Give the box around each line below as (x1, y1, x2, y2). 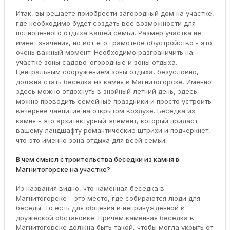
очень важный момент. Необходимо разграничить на (15, 48, 193, 57)
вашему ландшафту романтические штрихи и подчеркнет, (15, 126, 210, 135)
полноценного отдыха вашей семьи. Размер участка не (15, 29, 201, 37)
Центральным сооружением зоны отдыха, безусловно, (15, 68, 199, 76)
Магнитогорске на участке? (15, 165, 110, 174)
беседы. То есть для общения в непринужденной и (15, 203, 185, 212)
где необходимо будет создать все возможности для (15, 19, 196, 28)
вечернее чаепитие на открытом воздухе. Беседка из (15, 107, 195, 116)
